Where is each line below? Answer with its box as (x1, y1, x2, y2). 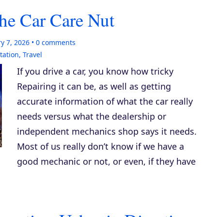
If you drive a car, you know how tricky (17, 65, 173, 77)
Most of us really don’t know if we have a (17, 140, 184, 152)
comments (40, 38, 76, 47)
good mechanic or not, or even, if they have (17, 155, 196, 167)
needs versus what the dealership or (17, 110, 166, 122)
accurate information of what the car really (17, 95, 193, 107)
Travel (23, 50, 42, 59)
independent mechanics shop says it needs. (17, 125, 197, 137)
